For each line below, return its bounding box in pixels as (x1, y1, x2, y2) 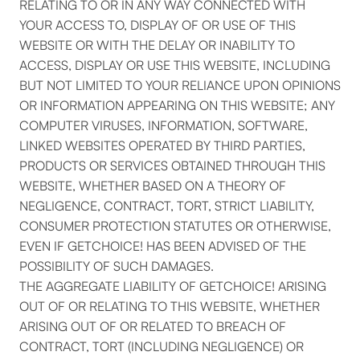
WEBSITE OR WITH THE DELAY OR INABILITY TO (19, 37, 295, 53)
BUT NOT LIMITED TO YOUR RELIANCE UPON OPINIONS (19, 77, 341, 93)
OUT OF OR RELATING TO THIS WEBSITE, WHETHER (19, 298, 320, 314)
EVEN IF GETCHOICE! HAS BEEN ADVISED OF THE (19, 238, 306, 254)
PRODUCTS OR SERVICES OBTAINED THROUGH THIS (19, 157, 325, 174)
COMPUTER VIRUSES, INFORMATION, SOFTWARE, (19, 117, 308, 133)
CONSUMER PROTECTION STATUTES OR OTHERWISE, (19, 218, 331, 234)
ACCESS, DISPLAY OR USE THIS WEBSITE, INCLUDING (19, 57, 330, 73)
